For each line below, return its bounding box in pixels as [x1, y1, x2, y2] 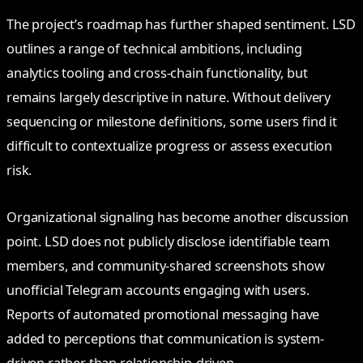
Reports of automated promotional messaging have [6, 305, 320, 323]
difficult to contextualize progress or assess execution [6, 137, 333, 156]
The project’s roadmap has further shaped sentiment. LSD [6, 15, 357, 34]
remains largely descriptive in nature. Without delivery [6, 88, 331, 107]
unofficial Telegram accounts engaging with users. [6, 280, 310, 299]
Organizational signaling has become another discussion [6, 207, 349, 226]
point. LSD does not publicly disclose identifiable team [6, 232, 331, 250]
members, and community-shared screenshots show [6, 256, 325, 275]
